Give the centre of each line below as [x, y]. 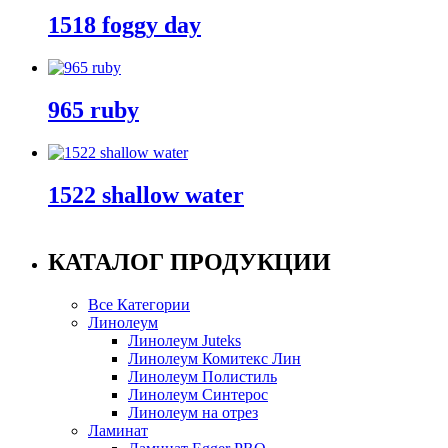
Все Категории [139, 304]
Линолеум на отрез [193, 412]
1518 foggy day [124, 25]
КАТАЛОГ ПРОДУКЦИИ [189, 261]
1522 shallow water [146, 194]
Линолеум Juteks [184, 340]
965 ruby [93, 110]
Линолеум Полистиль [202, 376]
